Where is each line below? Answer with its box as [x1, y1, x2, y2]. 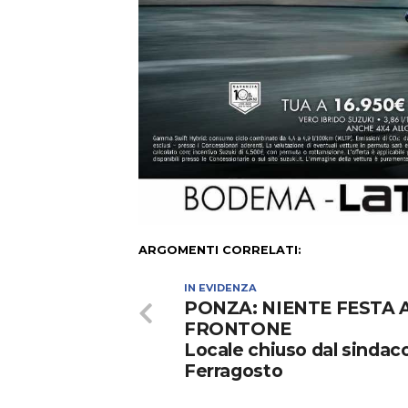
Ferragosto [184, 360, 283, 382]
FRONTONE [184, 318, 291, 341]
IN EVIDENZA [184, 281, 257, 295]
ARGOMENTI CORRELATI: [138, 243, 301, 258]
